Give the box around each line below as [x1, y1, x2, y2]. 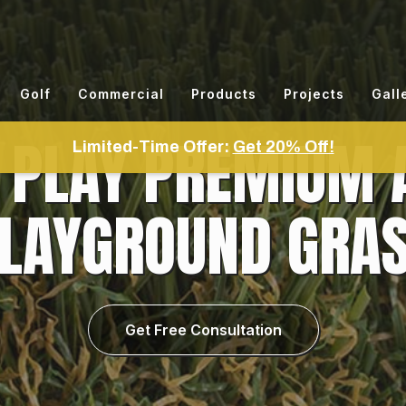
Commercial [78, 86, 164, 101]
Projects [284, 86, 344, 101]
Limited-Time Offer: [72, 138, 233, 156]
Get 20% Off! [232, 138, 334, 156]
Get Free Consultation [124, 321, 282, 339]
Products [191, 86, 256, 101]
